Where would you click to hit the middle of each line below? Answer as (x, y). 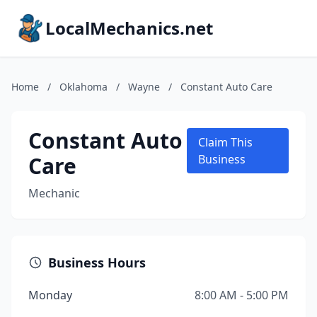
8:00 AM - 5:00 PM (242, 295)
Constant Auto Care (226, 87)
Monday (50, 295)
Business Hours (97, 263)
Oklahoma (83, 87)
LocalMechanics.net (129, 28)
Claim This (225, 142)
